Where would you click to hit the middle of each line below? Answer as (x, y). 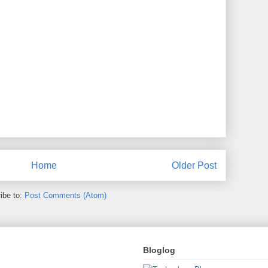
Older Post (194, 165)
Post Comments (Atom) (66, 196)
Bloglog (159, 250)
